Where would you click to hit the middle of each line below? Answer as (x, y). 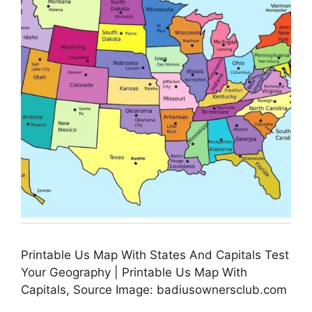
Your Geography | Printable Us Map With (134, 272)
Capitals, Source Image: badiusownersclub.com (154, 289)
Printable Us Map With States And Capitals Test (155, 255)
